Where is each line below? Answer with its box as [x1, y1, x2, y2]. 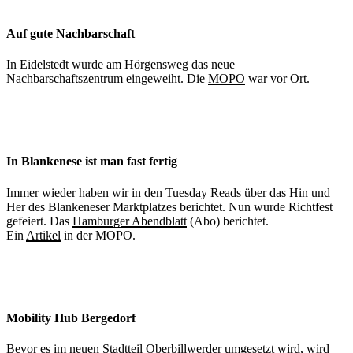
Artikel [26, 228, 61, 242]
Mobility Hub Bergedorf [6, 310, 136, 325]
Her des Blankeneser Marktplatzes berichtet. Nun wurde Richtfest [6, 199, 333, 214]
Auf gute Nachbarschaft [6, 26, 135, 40]
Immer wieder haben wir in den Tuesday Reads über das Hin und [6, 185, 330, 199]
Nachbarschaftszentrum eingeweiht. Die [6, 72, 208, 85]
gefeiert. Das [6, 214, 72, 228]
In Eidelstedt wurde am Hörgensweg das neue [6, 58, 235, 71]
